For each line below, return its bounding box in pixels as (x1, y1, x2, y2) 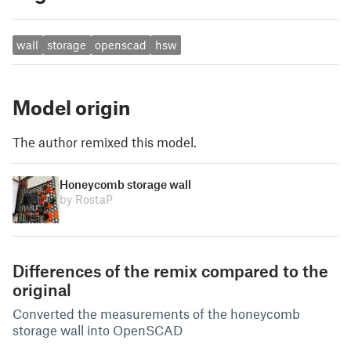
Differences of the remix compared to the (13, 260, 328, 280)
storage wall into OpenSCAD (13, 321, 183, 338)
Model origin (13, 95, 130, 119)
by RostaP (60, 192, 113, 207)
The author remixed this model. (13, 133, 197, 150)
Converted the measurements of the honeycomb (13, 305, 300, 321)
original (13, 279, 71, 299)
